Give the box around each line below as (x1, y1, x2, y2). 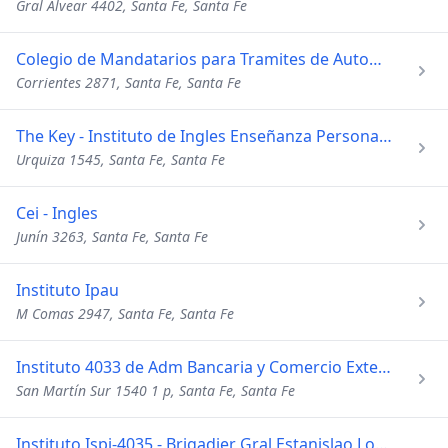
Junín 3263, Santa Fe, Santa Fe (16, 227, 208, 246)
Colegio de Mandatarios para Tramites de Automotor (369, 48, 382, 70)
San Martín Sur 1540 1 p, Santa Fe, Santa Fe (16, 381, 295, 400)
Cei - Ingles (16, 202, 98, 224)
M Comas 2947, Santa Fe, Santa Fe (16, 304, 234, 323)
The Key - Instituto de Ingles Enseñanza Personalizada (379, 125, 392, 147)
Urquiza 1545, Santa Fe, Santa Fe (16, 150, 225, 169)
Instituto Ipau (16, 279, 119, 301)
